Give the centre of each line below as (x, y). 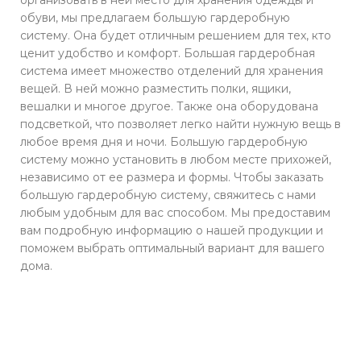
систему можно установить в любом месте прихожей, (176, 159)
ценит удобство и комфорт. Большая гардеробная (168, 53)
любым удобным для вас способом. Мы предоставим (175, 212)
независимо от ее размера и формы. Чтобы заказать (172, 177)
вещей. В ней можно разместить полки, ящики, (156, 88)
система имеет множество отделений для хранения (172, 71)
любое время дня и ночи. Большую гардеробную (164, 141)
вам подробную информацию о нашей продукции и (172, 230)
